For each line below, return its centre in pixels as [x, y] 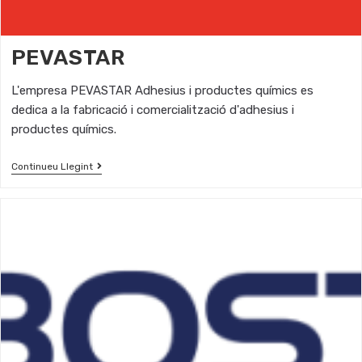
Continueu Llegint [52, 166]
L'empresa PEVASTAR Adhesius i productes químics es [162, 90]
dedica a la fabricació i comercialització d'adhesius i [152, 110]
